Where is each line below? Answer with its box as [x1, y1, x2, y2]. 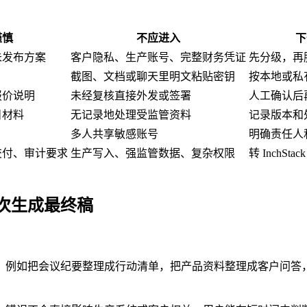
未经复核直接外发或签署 [71, 89, 191, 101]
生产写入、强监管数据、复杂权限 [71, 147, 235, 159]
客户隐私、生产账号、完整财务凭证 [71, 51, 246, 63]
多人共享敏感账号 [71, 127, 158, 140]
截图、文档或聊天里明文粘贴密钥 [71, 70, 235, 82]
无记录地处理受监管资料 [71, 108, 191, 121]
